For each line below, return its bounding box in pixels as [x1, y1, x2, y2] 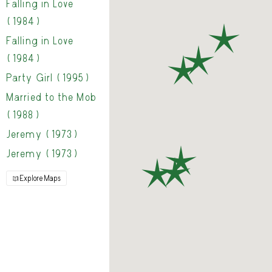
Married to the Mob [6, 91, 97, 104]
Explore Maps [19, 174, 61, 183]
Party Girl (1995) [6, 72, 90, 84]
